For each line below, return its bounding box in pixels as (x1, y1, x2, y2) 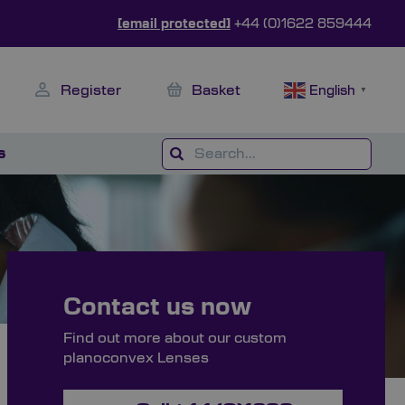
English (309, 83, 355, 98)
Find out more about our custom (62, 331, 287, 346)
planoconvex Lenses (62, 351, 209, 366)
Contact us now (62, 296, 251, 320)
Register (60, 82, 121, 98)
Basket (192, 82, 240, 98)
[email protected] (118, 18, 231, 31)
